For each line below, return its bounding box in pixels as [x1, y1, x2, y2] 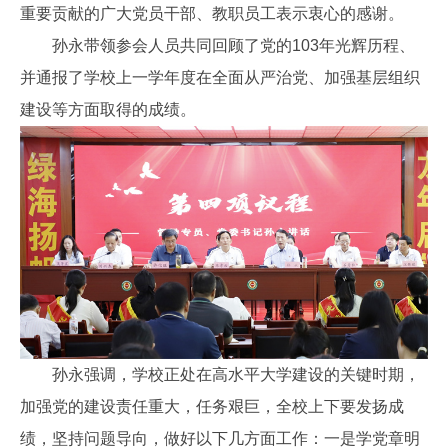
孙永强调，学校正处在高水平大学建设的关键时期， [19, 365, 420, 383]
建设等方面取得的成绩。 [19, 101, 196, 119]
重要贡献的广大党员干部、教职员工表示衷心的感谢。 [19, 5, 404, 23]
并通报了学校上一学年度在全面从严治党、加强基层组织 [19, 69, 420, 87]
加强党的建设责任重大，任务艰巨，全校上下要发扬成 [19, 397, 404, 415]
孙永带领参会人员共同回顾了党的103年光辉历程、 [19, 37, 415, 55]
